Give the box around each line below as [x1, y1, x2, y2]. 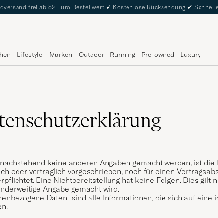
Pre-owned [141, 50, 174, 59]
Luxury [180, 50, 200, 59]
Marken [49, 50, 72, 59]
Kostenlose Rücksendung [111, 3, 187, 11]
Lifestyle [17, 50, 42, 59]
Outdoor [79, 50, 104, 59]
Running [110, 50, 135, 59]
